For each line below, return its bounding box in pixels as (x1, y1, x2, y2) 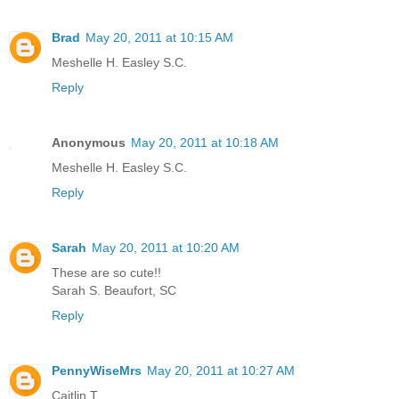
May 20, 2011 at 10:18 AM (131, 135, 279, 151)
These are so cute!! (52, 265, 161, 281)
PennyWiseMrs (52, 363, 142, 379)
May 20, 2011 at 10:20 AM (92, 240, 240, 256)
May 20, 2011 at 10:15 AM (85, 30, 233, 45)
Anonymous (52, 135, 126, 151)
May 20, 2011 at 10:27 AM (147, 363, 295, 379)
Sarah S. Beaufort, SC (52, 283, 176, 298)
